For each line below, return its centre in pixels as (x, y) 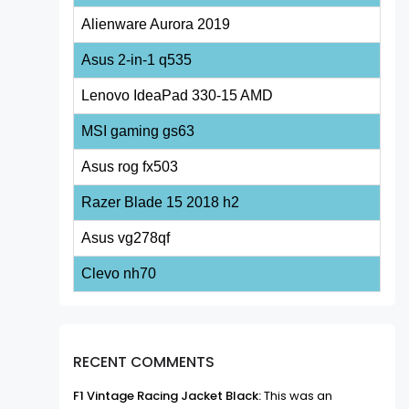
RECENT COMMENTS (144, 362)
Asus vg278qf (126, 238)
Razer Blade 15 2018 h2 (161, 203)
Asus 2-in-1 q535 (137, 60)
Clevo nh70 (119, 274)
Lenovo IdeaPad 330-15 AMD (178, 96)
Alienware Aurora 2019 (156, 25)
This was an (297, 396)
